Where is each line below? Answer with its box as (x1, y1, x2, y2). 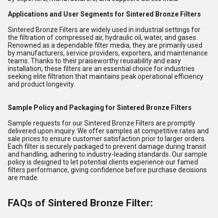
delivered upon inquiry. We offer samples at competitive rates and (8, 127, 209, 135)
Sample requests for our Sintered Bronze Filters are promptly (8, 119, 195, 127)
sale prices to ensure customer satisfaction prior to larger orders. (8, 135, 206, 143)
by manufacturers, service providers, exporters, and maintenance (8, 49, 208, 57)
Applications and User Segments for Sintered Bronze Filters (8, 10, 201, 18)
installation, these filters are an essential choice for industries (8, 65, 195, 73)
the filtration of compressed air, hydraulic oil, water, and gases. (8, 34, 198, 41)
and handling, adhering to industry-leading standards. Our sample (8, 150, 207, 158)
